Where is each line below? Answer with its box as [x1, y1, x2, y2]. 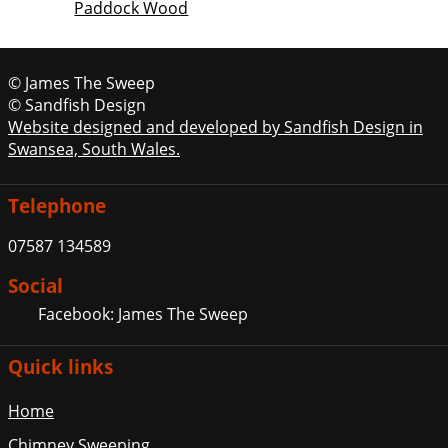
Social [8, 273, 63, 299]
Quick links [8, 354, 113, 380]
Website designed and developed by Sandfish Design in [8, 116, 423, 139]
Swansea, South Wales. [8, 138, 180, 161]
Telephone [8, 193, 106, 219]
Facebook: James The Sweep [34, 303, 248, 326]
